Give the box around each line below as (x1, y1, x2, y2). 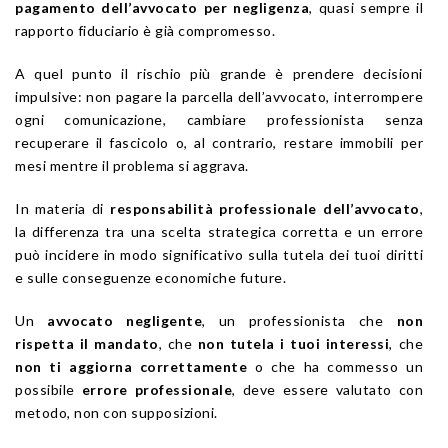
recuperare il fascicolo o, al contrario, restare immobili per (15, 133, 423, 151)
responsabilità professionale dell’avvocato (110, 199, 420, 217)
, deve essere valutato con (232, 380, 423, 398)
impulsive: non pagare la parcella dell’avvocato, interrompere (15, 87, 423, 105)
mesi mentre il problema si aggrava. (15, 156, 249, 174)
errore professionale (81, 380, 232, 398)
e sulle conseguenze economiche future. (15, 268, 286, 286)
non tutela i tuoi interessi (197, 334, 390, 352)
